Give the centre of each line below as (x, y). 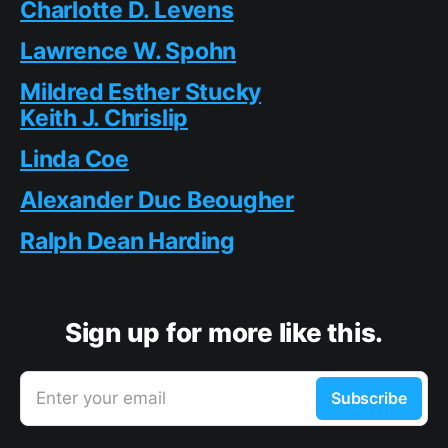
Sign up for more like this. (224, 333)
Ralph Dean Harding (127, 241)
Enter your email (101, 398)
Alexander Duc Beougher (157, 200)
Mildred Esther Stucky (141, 92)
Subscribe (368, 398)
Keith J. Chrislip (104, 118)
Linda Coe (74, 159)
